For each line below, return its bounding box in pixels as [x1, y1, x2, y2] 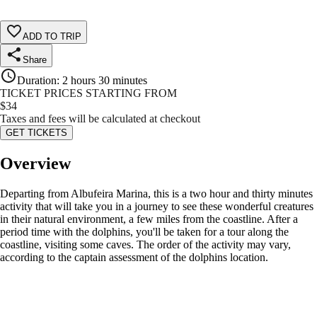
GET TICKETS [6, 127, 67, 139]
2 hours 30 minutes [62, 74, 147, 87]
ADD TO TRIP [23, 31, 81, 42]
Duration [17, 74, 57, 87]
